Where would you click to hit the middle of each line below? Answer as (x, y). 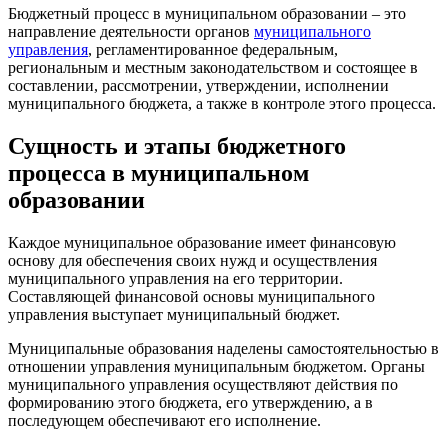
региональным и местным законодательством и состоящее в (213, 67)
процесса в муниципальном (158, 172)
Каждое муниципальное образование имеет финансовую (202, 242)
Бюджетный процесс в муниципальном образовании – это (207, 13)
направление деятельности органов (131, 31)
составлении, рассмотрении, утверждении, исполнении (198, 85)
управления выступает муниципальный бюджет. (174, 314)
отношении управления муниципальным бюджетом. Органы (216, 366)
